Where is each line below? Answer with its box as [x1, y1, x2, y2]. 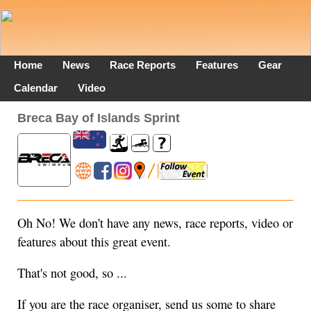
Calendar [14, 82, 58, 94]
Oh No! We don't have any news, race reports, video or [17, 214, 293, 231]
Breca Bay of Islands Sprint [17, 110, 180, 125]
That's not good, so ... [17, 264, 127, 282]
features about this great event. [17, 233, 171, 250]
